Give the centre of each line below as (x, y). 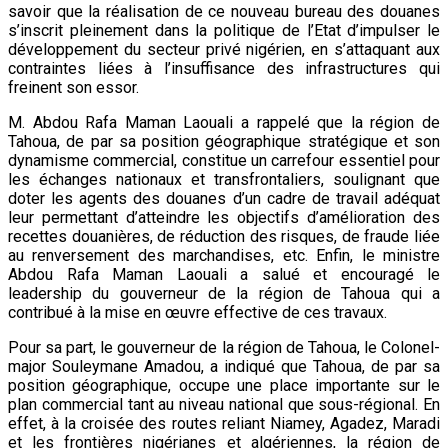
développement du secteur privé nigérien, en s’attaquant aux (224, 49)
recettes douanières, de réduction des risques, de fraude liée (224, 236)
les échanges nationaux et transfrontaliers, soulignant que (224, 179)
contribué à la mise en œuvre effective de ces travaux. (197, 312)
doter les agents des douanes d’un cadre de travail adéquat (224, 198)
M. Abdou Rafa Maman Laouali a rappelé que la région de (224, 122)
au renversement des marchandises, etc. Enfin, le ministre (224, 255)
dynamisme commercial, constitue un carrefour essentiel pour (224, 160)
